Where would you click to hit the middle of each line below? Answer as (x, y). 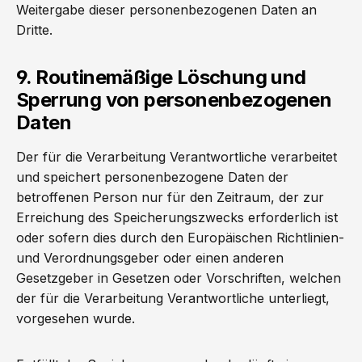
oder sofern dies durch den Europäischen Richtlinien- (180, 238)
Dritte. (34, 30)
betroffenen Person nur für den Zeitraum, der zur (170, 197)
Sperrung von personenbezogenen (174, 100)
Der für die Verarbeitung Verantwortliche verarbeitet (177, 157)
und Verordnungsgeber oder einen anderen (150, 258)
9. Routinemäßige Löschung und (161, 77)
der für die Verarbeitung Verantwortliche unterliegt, (173, 298)
